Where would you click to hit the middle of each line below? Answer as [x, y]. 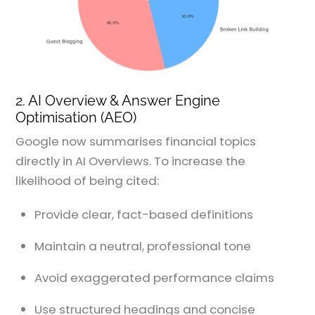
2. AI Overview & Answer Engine [118, 100]
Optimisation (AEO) [76, 117]
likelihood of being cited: [88, 181]
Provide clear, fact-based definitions [144, 215]
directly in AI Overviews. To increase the [131, 161]
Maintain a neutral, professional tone [143, 246]
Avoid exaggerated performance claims [155, 277]
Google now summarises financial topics [136, 142]
